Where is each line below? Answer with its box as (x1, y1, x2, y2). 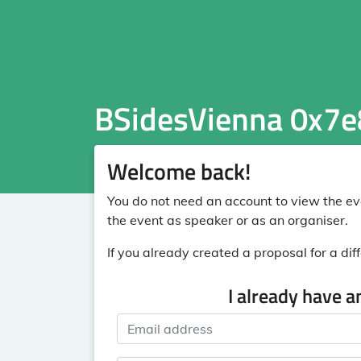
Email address (116, 314, 201, 330)
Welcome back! (107, 154, 251, 189)
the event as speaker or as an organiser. (107, 212, 348, 228)
